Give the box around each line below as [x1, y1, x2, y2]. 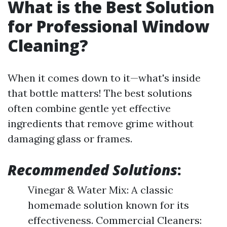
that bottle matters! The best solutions [8, 87, 192, 99]
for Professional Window [8, 15, 209, 37]
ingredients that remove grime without [8, 117, 194, 130]
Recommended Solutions [8, 160, 177, 179]
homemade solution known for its [28, 199, 189, 211]
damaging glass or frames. [8, 132, 132, 145]
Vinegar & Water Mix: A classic [28, 183, 173, 196]
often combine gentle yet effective [8, 102, 171, 115]
